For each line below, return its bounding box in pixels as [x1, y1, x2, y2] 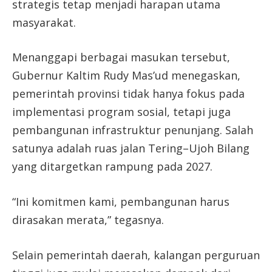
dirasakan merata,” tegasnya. [12, 212, 164, 228]
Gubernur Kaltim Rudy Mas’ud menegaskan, [12, 68, 240, 83]
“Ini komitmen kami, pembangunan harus [12, 194, 229, 209]
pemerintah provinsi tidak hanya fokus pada [12, 86, 245, 101]
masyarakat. [12, 15, 76, 30]
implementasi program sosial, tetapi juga [12, 104, 231, 120]
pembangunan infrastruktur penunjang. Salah [12, 123, 253, 138]
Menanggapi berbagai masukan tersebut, [12, 50, 230, 65]
